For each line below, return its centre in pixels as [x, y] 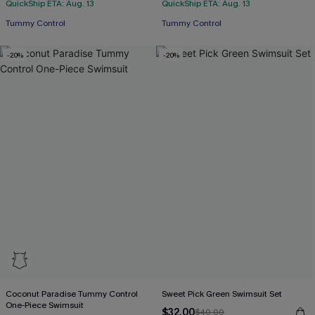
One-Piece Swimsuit [45, 305]
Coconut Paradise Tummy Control [72, 294]
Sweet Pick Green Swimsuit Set [222, 294]
